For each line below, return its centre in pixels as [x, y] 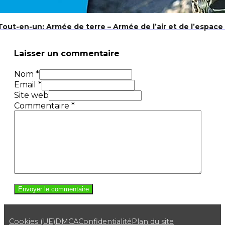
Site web [31, 95]
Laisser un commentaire [67, 54]
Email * [28, 84]
